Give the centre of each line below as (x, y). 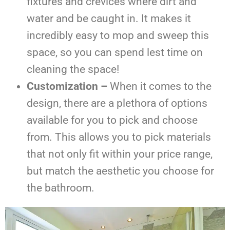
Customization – (68, 87)
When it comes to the (161, 87)
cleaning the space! (74, 70)
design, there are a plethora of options (117, 103)
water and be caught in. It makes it (109, 19)
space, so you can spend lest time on (115, 53)
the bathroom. (62, 188)
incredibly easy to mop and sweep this (118, 36)
